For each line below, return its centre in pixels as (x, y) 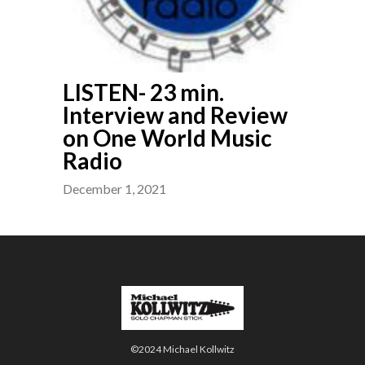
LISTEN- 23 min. (143, 92)
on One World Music (167, 138)
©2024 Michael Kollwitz (182, 349)
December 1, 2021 (114, 189)
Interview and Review (175, 115)
